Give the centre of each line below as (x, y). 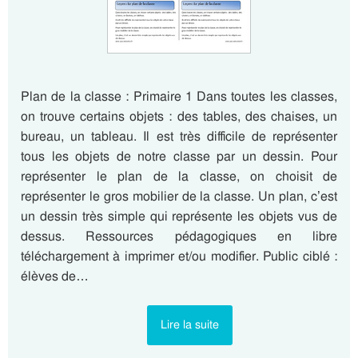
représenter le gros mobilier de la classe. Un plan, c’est (179, 197)
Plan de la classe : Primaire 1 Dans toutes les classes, (179, 97)
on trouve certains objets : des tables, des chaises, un (179, 117)
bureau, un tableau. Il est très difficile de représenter (179, 137)
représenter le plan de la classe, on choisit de (179, 177)
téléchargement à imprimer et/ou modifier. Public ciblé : (179, 257)
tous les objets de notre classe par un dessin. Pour (179, 157)
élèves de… (55, 276)
